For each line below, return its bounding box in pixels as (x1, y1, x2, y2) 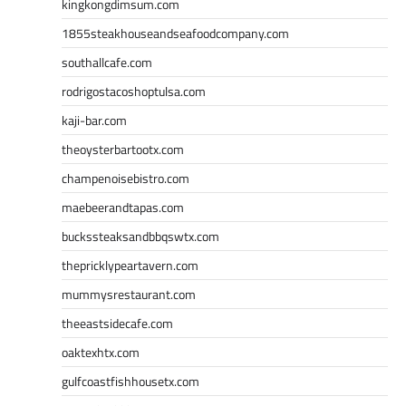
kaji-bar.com (62, 110, 127, 130)
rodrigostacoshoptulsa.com (62, 81, 206, 101)
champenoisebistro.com (62, 168, 189, 188)
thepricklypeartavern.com (62, 255, 198, 275)
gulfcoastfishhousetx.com (62, 371, 199, 391)
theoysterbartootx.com (62, 139, 184, 159)
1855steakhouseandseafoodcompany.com (62, 23, 289, 43)
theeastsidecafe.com (62, 313, 173, 333)
